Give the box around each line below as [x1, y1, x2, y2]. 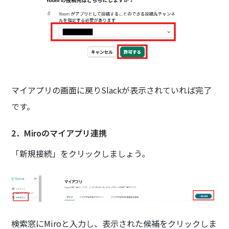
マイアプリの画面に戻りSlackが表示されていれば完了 [11, 83, 212, 96]
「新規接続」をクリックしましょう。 [11, 147, 150, 159]
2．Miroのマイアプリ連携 [11, 126, 107, 139]
